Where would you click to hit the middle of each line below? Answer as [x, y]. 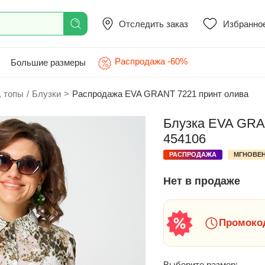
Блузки [46, 94]
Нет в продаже [202, 181]
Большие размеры [48, 62]
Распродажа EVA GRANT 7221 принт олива [160, 94]
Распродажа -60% [151, 61]
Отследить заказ [153, 24]
